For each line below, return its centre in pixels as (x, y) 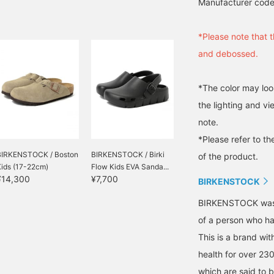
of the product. (228, 156)
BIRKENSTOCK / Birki (128, 154)
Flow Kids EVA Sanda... (130, 167)
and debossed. (228, 54)
